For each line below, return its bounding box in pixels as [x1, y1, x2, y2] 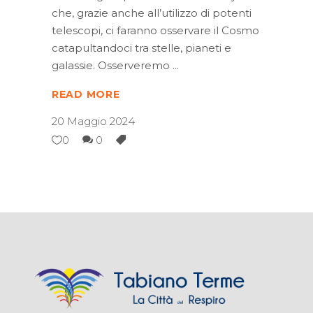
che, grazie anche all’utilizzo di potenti [52, 6, 252, 20]
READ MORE [52, 88, 120, 101]
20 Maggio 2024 [52, 115, 135, 129]
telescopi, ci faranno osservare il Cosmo [52, 23, 259, 37]
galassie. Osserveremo [52, 58, 173, 72]
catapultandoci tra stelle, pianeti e [52, 41, 231, 54]
